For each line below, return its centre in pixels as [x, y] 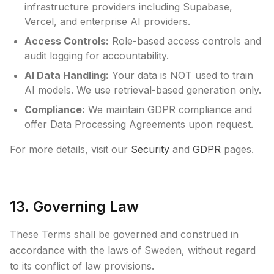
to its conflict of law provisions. [82, 266]
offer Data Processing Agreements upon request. [139, 124]
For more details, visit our [70, 149]
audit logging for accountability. [97, 56]
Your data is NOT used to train [181, 75]
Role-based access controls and [185, 41]
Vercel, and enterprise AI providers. [107, 21]
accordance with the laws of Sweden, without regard [133, 250]
